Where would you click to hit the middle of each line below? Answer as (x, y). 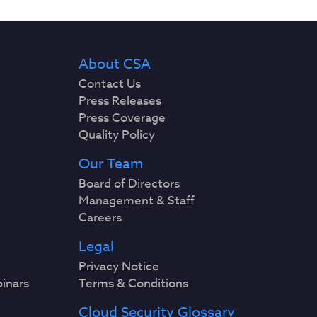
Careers (100, 218)
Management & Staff (137, 201)
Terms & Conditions (134, 283)
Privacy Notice (119, 266)
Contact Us (110, 84)
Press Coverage (122, 118)
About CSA (115, 64)
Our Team (111, 164)
